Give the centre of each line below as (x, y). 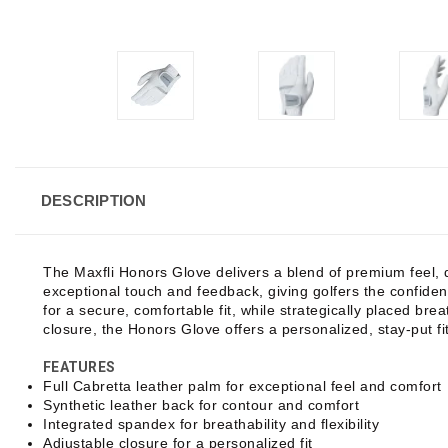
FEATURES (79, 366)
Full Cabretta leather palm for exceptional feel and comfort (242, 385)
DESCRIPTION (93, 200)
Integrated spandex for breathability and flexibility (211, 423)
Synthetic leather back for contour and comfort (201, 404)
